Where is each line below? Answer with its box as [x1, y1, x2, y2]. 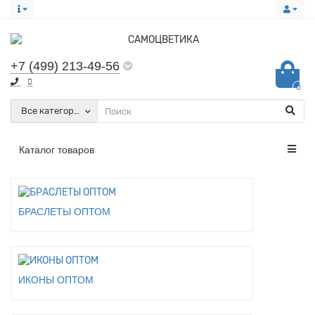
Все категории [20, 105, 85, 117]
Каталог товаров [19, 144, 94, 155]
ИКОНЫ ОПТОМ [18, 274, 94, 285]
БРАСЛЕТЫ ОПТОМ [18, 206, 110, 217]
